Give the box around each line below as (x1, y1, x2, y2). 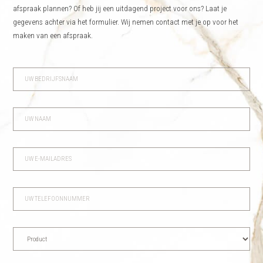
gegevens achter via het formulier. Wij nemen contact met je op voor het (13, 17, 239, 27)
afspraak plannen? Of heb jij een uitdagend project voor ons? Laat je (13, 4, 227, 14)
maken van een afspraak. (13, 31, 93, 41)
